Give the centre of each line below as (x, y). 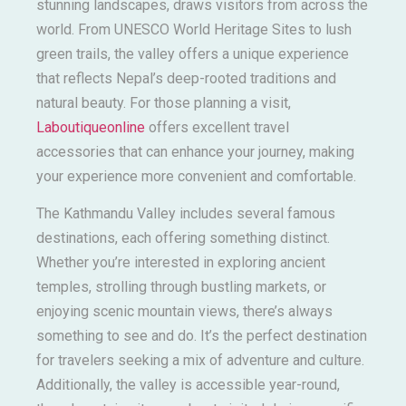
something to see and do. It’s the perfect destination (202, 336)
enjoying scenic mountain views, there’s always (184, 312)
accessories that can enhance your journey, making (195, 151)
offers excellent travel (217, 127)
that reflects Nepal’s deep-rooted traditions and (186, 78)
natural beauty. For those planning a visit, (164, 102)
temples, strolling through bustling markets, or (181, 287)
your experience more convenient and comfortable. (196, 176)
